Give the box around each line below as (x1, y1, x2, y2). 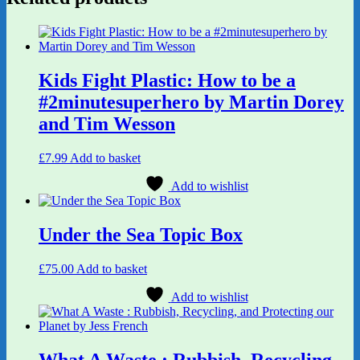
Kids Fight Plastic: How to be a (39, 70, 296, 92)
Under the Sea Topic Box (39, 223, 243, 245)
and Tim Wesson (39, 113, 175, 135)
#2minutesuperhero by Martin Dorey (39, 92, 344, 113)
